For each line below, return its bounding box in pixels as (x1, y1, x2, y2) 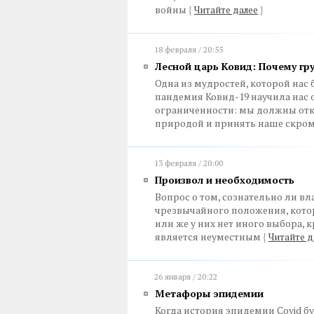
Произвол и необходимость (155, 173, 294, 186)
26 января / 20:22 (154, 271, 217, 282)
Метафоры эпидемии (155, 287, 264, 300)
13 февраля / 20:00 (154, 158, 223, 168)
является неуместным (155, 230, 263, 243)
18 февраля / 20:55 (154, 44, 223, 55)
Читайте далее (194, 4, 258, 16)
